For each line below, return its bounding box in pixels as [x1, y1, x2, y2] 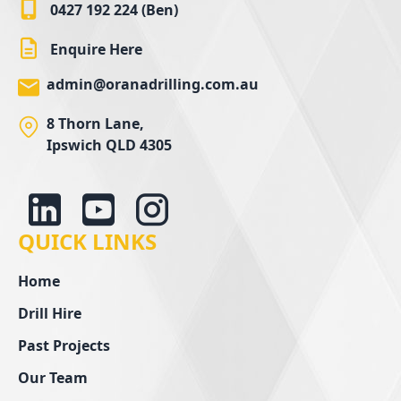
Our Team [18, 367, 88, 388]
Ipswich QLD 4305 [47, 134, 172, 155]
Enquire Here [50, 38, 142, 59]
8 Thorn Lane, [47, 113, 144, 133]
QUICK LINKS [18, 226, 157, 256]
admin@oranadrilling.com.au [47, 73, 259, 94]
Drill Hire [18, 303, 81, 323]
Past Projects [18, 335, 110, 355]
